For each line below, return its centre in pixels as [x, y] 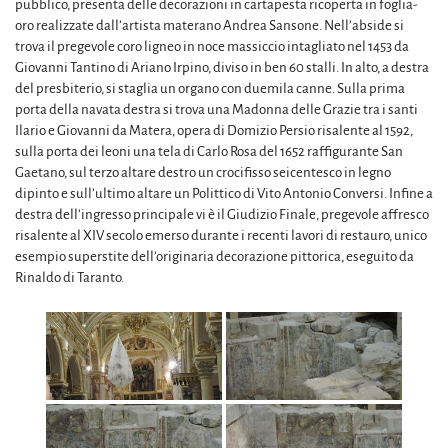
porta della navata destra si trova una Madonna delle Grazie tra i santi [216, 109]
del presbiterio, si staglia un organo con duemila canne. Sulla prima [210, 88]
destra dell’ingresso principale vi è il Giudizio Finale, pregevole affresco [222, 214]
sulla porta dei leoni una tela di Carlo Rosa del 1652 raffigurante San [209, 151]
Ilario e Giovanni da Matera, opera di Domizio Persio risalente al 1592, [214, 130]
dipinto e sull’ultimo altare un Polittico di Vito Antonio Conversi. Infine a [224, 193]
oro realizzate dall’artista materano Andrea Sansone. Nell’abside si [209, 25]
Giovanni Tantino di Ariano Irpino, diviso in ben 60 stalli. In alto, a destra [222, 67]
